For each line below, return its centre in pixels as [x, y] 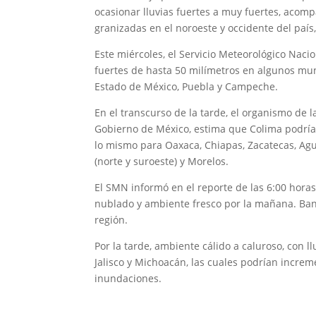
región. [111, 220]
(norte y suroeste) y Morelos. [162, 162]
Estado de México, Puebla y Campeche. [187, 87]
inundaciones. [128, 279]
